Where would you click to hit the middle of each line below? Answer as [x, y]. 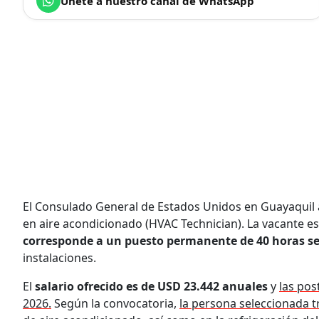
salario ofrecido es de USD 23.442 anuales [153, 286]
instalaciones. [59, 257]
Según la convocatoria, [115, 303]
